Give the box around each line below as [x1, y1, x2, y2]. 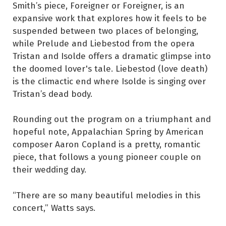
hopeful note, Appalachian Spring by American [13, 125, 204, 138]
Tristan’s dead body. [13, 87, 92, 100]
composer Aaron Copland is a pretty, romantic [13, 138, 200, 151]
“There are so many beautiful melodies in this [13, 188, 200, 201]
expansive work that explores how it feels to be [13, 11, 207, 24]
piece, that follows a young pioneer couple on [13, 150, 201, 163]
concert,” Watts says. [13, 201, 95, 214]
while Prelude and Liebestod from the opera [13, 36, 195, 49]
